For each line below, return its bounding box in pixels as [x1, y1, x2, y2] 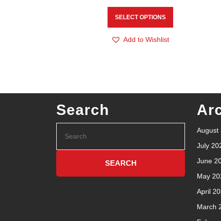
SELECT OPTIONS [114, 13, 166, 21]
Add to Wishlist [123, 36, 170, 44]
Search [56, 101, 109, 118]
